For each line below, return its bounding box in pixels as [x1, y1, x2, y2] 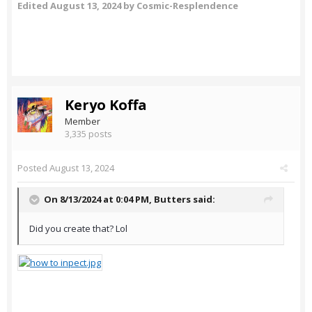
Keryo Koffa [65, 95, 147, 115]
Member [65, 115, 100, 128]
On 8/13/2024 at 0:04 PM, [44, 193, 154, 206]
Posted [17, 162, 49, 175]
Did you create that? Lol [29, 222, 127, 235]
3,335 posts [65, 127, 112, 141]
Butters [154, 193, 191, 206]
